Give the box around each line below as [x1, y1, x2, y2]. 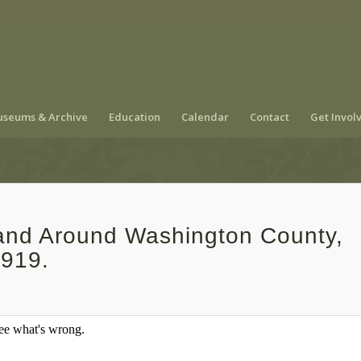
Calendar [180, 110, 229, 124]
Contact [249, 110, 289, 124]
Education [108, 110, 160, 124]
